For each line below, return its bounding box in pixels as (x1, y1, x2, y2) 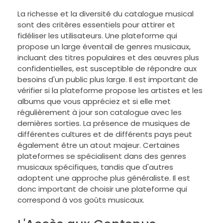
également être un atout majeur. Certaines (17, 140, 180, 151)
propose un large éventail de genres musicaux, (17, 41, 191, 52)
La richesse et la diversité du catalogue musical (17, 8, 194, 19)
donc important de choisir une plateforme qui (17, 184, 187, 195)
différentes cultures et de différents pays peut (17, 129, 192, 140)
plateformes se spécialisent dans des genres (17, 151, 186, 162)
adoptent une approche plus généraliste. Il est (17, 173, 190, 184)
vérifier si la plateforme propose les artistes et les (17, 85, 203, 96)
